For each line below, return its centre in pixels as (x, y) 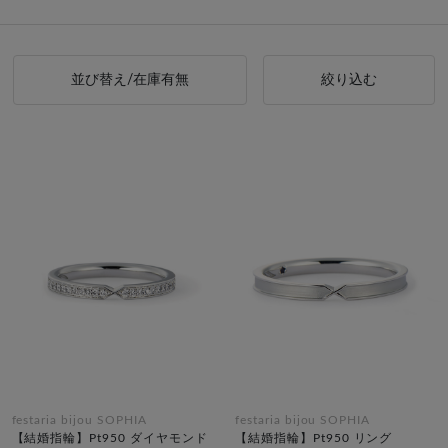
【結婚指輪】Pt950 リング (314, 437)
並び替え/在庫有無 (130, 80)
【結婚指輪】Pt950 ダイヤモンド (109, 437)
